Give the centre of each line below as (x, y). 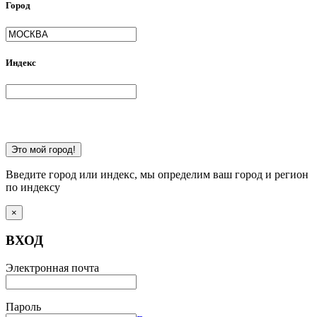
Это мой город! (44, 149)
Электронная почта (52, 267)
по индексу (33, 187)
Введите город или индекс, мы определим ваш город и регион (157, 174)
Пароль (23, 306)
